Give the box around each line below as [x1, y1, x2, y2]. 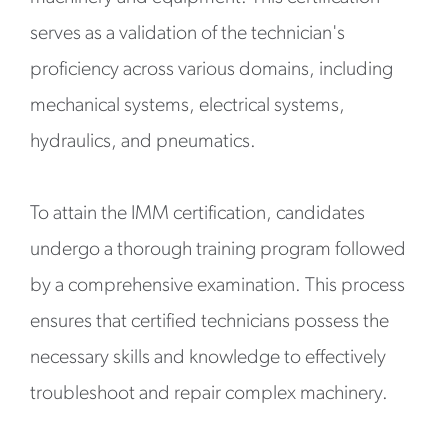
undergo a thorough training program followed [30, 240, 406, 260]
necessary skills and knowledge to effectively [30, 348, 386, 368]
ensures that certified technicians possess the [30, 312, 389, 332]
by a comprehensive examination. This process [30, 276, 405, 296]
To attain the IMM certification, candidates [30, 204, 365, 224]
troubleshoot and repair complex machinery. [30, 384, 388, 404]
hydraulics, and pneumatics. [30, 132, 256, 152]
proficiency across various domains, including [30, 60, 393, 80]
